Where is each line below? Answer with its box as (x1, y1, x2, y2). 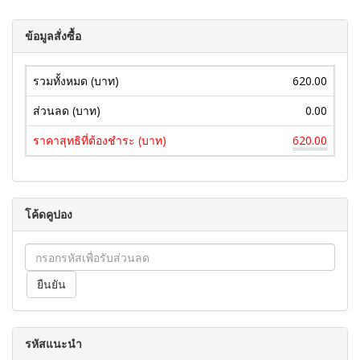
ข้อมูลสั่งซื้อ (25, 28, 81, 43)
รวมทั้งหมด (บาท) (33, 73, 119, 88)
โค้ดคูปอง (25, 207, 72, 222)
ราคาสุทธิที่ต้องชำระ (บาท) (33, 133, 166, 148)
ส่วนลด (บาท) (33, 103, 100, 118)
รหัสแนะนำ (25, 336, 82, 351)
